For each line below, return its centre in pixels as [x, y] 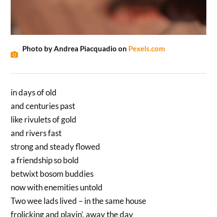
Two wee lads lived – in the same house [79, 201]
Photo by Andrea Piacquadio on [76, 49]
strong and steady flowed [56, 147]
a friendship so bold [45, 160]
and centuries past [43, 106]
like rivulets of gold [44, 120]
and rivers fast [36, 133]
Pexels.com [147, 49]
